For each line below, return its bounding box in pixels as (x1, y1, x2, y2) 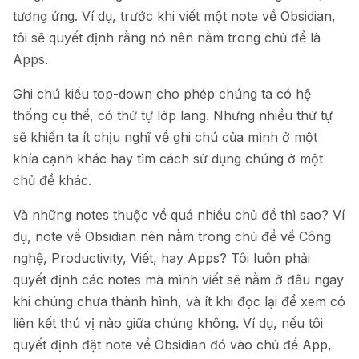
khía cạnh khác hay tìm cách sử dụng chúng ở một (13, 150, 323, 167)
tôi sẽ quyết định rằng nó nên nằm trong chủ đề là (13, 29, 321, 46)
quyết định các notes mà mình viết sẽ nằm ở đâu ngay (13, 271, 344, 288)
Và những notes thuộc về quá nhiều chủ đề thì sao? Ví (13, 206, 345, 223)
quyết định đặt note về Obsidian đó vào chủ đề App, (13, 336, 332, 353)
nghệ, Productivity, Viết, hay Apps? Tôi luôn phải (13, 249, 310, 266)
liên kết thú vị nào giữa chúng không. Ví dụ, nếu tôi (13, 314, 323, 331)
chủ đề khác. (13, 171, 91, 188)
